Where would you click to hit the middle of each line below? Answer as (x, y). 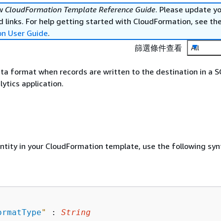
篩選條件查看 (159, 48)
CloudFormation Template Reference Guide (80, 9)
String (76, 212)
